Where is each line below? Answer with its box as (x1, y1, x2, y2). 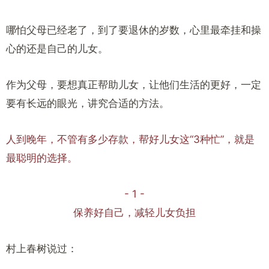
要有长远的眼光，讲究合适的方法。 (6, 97, 169, 109)
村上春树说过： (6, 243, 77, 255)
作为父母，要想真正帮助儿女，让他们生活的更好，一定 (6, 79, 261, 91)
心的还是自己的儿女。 (6, 43, 108, 55)
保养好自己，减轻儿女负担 (73, 207, 196, 219)
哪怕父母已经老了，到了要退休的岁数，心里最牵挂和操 (6, 24, 261, 36)
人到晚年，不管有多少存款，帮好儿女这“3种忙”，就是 (6, 133, 255, 145)
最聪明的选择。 (6, 152, 77, 164)
